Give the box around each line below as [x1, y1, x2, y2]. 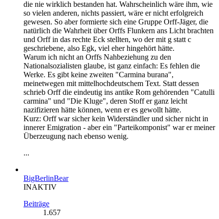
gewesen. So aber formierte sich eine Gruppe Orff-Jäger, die [23, 17, 208, 26]
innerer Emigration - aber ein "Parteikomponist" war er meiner [23, 123, 215, 131]
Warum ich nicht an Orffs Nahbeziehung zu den [23, 52, 171, 61]
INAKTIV [23, 182, 57, 191]
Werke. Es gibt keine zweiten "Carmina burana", [23, 70, 174, 79]
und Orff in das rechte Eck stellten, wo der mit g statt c [23, 35, 191, 44]
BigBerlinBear [23, 174, 68, 182]
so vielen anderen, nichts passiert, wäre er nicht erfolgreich [23, 8, 203, 17]
